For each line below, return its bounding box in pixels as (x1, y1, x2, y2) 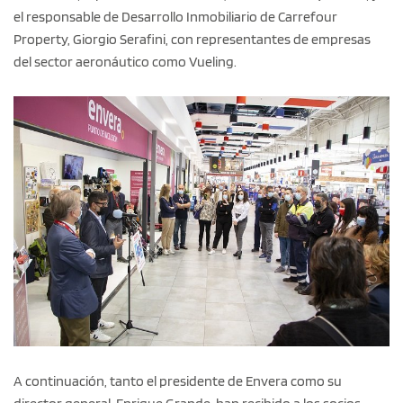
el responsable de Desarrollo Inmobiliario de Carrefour (13, 8, 337, 26)
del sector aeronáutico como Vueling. (13, 53, 237, 71)
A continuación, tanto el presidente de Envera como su (13, 372, 342, 390)
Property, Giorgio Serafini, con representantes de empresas (13, 31, 371, 49)
